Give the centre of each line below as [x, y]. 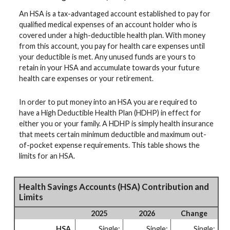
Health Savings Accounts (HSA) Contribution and [114, 186]
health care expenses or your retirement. [86, 79]
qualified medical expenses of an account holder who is [108, 25]
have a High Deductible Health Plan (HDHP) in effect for [110, 112]
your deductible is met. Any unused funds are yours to [107, 57]
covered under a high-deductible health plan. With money [112, 35]
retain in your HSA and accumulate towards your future [109, 68]
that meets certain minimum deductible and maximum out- [113, 134]
